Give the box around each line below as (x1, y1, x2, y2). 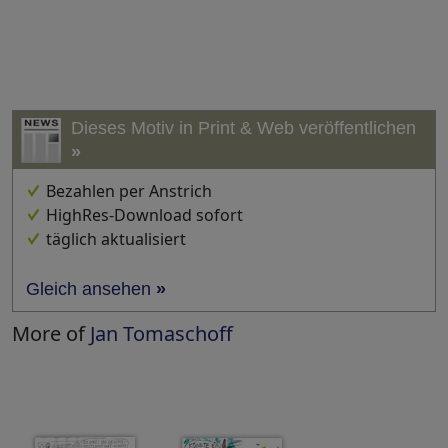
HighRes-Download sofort (46, 204, 243, 227)
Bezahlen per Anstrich (46, 180, 212, 203)
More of (12, 320, 90, 348)
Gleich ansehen (26, 279, 156, 300)
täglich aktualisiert (46, 228, 186, 251)
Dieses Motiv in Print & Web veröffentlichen (71, 118, 416, 139)
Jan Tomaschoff (90, 320, 233, 348)
